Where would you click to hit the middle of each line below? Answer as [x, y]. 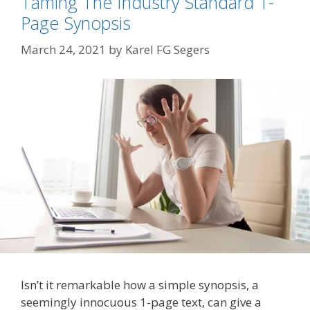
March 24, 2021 [63, 49]
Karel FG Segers [167, 49]
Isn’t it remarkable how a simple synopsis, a [140, 285]
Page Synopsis [76, 23]
